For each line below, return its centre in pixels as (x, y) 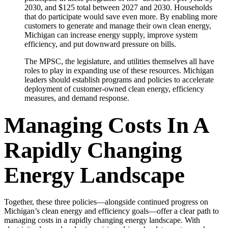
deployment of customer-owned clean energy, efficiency (114, 89)
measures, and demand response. (77, 98)
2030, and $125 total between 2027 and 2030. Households (118, 7)
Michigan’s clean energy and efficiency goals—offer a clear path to (111, 211)
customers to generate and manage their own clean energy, (118, 25)
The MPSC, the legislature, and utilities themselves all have (119, 61)
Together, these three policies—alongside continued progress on (106, 202)
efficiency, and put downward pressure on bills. (100, 44)
